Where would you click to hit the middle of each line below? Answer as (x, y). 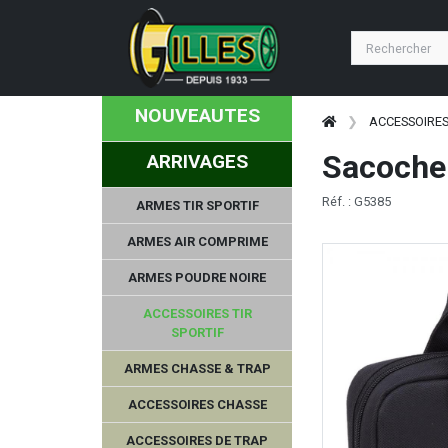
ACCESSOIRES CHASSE (197, 404)
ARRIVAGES (197, 161)
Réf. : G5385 (356, 201)
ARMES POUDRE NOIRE (197, 277)
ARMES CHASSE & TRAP (197, 368)
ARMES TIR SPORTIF (197, 205)
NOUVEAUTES (197, 115)
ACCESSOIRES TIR (197, 313)
